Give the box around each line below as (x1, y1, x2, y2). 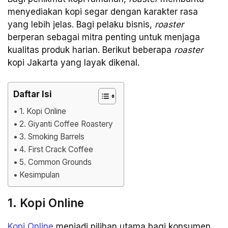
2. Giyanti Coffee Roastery (19, 119, 113, 129)
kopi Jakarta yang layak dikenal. (8, 57, 139, 68)
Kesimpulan (19, 170, 60, 180)
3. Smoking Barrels (19, 132, 85, 142)
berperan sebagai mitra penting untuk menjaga (8, 32, 200, 42)
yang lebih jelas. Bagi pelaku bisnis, (8, 19, 155, 30)
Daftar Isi (13, 89, 52, 100)
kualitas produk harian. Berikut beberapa (8, 44, 174, 55)
